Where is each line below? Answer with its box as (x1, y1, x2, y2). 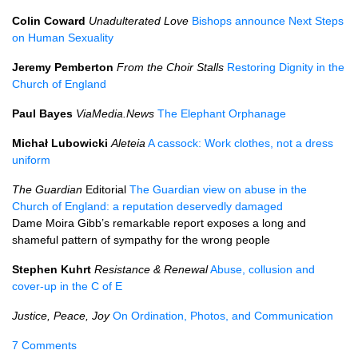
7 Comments (12, 339, 77, 352)
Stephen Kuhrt (12, 263, 91, 276)
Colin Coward (12, 14, 86, 27)
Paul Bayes (12, 107, 73, 120)
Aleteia (111, 137, 145, 149)
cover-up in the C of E (12, 280, 122, 292)
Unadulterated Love (89, 14, 189, 27)
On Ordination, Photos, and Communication (113, 309, 333, 322)
